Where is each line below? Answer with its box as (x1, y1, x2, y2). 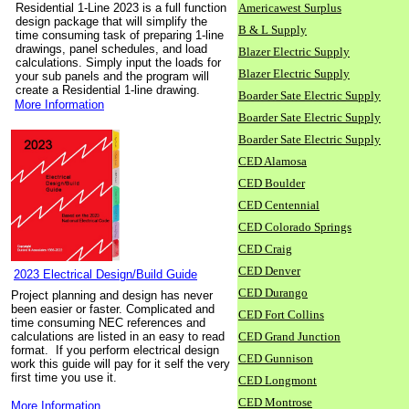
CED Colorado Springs (238, 220, 351, 234)
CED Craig (238, 242, 292, 256)
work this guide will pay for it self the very (11, 357, 230, 371)
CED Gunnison (238, 351, 313, 365)
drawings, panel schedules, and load (16, 42, 207, 56)
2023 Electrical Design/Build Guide (14, 267, 197, 281)
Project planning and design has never (11, 288, 213, 302)
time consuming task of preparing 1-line (16, 28, 224, 42)
